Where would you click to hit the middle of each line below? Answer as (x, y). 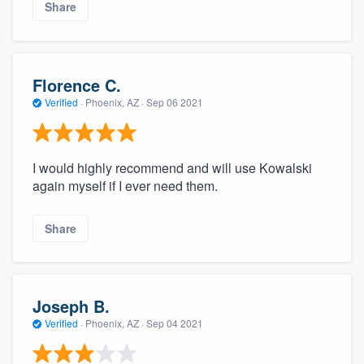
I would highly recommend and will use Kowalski (172, 167)
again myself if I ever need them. (125, 185)
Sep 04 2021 (175, 323)
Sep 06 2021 (175, 102)
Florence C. (77, 85)
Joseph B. (71, 306)
